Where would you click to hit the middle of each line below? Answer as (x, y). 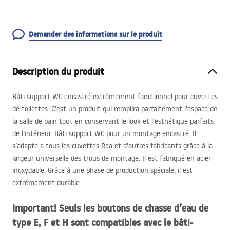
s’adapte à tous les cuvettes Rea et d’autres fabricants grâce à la (112, 146)
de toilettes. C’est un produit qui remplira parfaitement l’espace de (115, 109)
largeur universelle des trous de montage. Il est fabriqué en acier (112, 158)
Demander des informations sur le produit (95, 34)
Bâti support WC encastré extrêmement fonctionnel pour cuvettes (115, 97)
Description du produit (58, 72)
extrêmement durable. (47, 183)
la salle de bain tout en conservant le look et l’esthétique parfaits (113, 121)
